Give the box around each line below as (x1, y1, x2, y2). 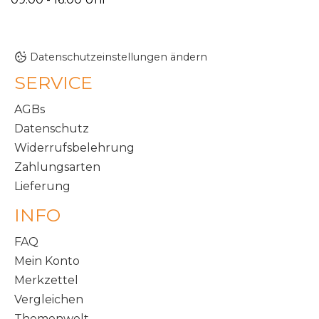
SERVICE (14, 72, 93, 94)
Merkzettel (14, 273, 78, 288)
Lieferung (14, 179, 70, 194)
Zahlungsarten (14, 160, 100, 174)
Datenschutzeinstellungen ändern (30, 51, 207, 64)
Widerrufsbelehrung (14, 141, 135, 155)
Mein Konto (14, 254, 80, 268)
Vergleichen (14, 293, 83, 307)
